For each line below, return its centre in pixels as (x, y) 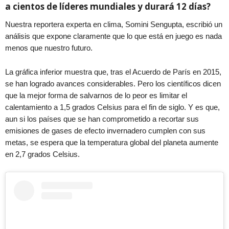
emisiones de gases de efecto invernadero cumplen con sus (105, 130)
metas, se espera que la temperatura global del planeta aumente (112, 142)
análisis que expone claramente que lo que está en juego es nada (113, 36)
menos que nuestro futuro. (49, 48)
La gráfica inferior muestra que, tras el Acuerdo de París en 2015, (113, 72)
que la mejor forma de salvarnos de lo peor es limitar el (96, 95)
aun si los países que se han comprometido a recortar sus (102, 119)
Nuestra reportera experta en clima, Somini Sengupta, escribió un (114, 24)
